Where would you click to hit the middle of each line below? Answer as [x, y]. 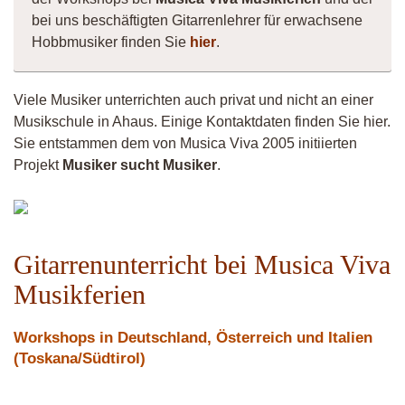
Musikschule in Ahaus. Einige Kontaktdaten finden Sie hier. [202, 122]
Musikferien [80, 294]
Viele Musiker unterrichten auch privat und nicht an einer [193, 100]
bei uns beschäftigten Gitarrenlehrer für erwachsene [197, 20]
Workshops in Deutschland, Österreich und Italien [193, 338]
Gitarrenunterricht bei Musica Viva [202, 264]
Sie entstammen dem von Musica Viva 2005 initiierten [185, 143]
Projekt [38, 165]
